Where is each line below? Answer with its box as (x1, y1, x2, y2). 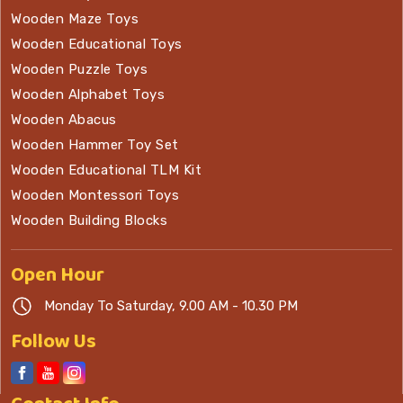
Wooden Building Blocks (11, 212, 167, 229)
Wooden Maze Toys (11, 11, 139, 28)
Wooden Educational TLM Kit (11, 162, 201, 179)
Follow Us (11, 326, 96, 359)
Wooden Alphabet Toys (11, 86, 165, 103)
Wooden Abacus (11, 112, 117, 129)
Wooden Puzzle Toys (11, 61, 148, 78)
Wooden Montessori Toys (11, 187, 179, 204)
